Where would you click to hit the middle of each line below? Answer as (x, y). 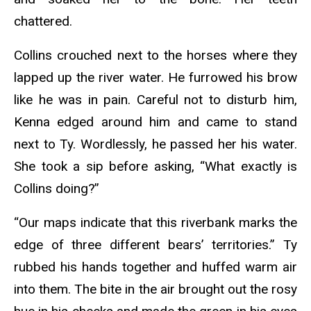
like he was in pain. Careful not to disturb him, (155, 99)
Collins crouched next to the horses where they (155, 55)
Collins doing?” (57, 188)
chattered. (45, 22)
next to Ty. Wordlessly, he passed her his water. (155, 144)
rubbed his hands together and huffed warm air (155, 267)
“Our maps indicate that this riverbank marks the (155, 222)
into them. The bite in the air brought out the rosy (155, 289)
